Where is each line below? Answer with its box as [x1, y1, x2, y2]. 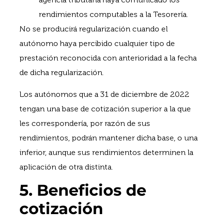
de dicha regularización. [19, 68, 104, 77]
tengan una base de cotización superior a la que [19, 104, 191, 113]
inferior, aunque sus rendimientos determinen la [19, 147, 193, 157]
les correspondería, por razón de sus [19, 118, 150, 128]
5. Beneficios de [19, 181, 146, 200]
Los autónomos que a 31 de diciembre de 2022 [19, 89, 189, 99]
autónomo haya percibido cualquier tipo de [19, 39, 175, 48]
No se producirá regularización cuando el [19, 24, 168, 34]
